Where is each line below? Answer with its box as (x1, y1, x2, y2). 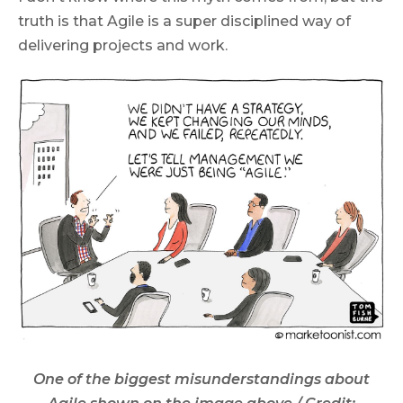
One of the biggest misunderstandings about (33, 371, 370, 389)
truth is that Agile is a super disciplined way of (18, 13, 351, 31)
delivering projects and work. (18, 37, 228, 55)
